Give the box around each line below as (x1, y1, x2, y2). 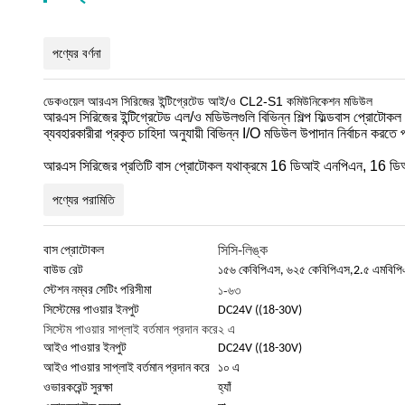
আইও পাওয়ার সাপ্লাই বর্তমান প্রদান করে (43, 362, 210, 375)
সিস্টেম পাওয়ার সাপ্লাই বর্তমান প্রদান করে (43, 322, 218, 336)
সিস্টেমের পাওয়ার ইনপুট (43, 304, 139, 317)
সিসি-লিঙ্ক (218, 242, 268, 258)
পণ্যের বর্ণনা (52, 46, 101, 61)
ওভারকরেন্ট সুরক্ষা (43, 381, 113, 395)
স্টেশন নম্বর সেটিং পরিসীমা (43, 284, 152, 297)
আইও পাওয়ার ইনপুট (43, 342, 127, 355)
